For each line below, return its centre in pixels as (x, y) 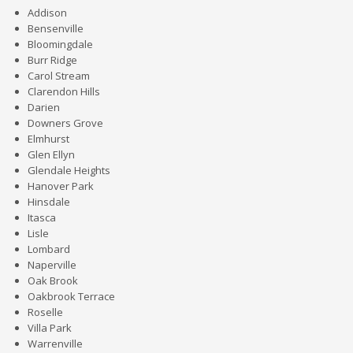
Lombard (49, 249)
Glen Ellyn (51, 154)
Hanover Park (61, 186)
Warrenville (55, 344)
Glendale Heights (69, 170)
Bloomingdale (60, 44)
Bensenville (56, 28)
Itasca (42, 217)
